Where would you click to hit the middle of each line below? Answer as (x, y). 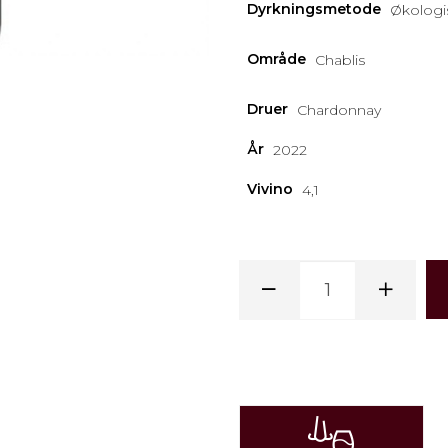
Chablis (340, 60)
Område (277, 59)
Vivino (270, 189)
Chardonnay (339, 110)
